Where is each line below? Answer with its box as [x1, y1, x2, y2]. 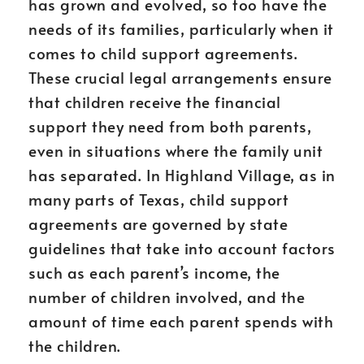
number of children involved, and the [28, 286, 305, 307]
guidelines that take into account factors [28, 237, 336, 258]
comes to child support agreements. [28, 42, 297, 63]
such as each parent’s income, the [28, 262, 280, 283]
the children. [28, 335, 121, 356]
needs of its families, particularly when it [28, 18, 334, 39]
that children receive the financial [28, 91, 281, 112]
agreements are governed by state [28, 213, 288, 234]
